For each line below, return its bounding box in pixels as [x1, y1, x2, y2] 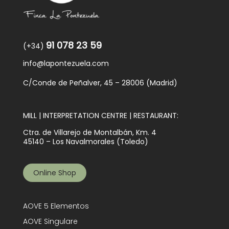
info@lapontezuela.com [22, 58, 109, 69]
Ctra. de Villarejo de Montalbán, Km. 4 [22, 127, 156, 138]
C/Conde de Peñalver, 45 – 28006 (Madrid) [22, 78, 177, 88]
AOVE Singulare [22, 216, 78, 227]
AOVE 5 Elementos [22, 201, 89, 212]
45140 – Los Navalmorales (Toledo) [22, 136, 148, 147]
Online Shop [33, 168, 76, 178]
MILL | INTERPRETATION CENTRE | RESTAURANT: [22, 110, 178, 121]
